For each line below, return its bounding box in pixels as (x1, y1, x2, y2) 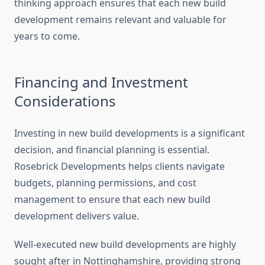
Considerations (14, 91, 116, 111)
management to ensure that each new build (14, 193, 211, 206)
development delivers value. (14, 209, 139, 223)
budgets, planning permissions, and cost (14, 176, 196, 190)
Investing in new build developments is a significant (14, 127, 245, 140)
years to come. (14, 30, 80, 43)
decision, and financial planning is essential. (14, 143, 209, 157)
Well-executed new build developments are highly (14, 238, 236, 251)
